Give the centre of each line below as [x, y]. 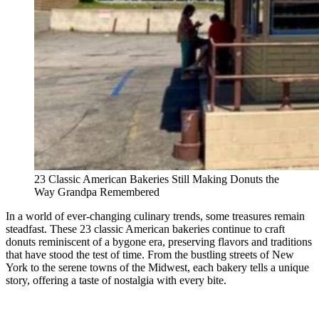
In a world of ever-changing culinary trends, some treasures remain [155, 216]
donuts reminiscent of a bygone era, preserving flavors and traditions [159, 242]
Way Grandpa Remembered [97, 192]
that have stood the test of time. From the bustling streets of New [150, 255]
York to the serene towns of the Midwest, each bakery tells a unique [157, 268]
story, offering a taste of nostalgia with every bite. [116, 281]
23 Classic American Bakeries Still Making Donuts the [157, 179]
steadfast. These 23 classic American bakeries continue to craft [145, 229]
